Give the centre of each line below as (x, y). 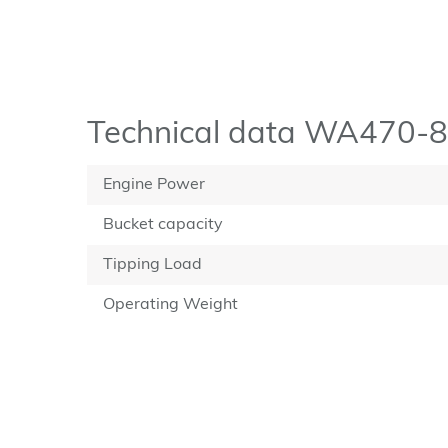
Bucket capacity (163, 225)
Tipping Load (152, 265)
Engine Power (154, 185)
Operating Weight (170, 305)
